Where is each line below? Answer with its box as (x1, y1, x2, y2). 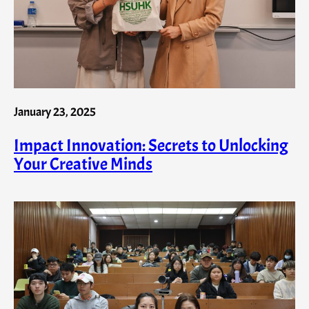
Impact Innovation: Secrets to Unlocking (14, 134, 288, 157)
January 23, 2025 (14, 103, 96, 120)
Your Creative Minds (14, 153, 152, 176)
